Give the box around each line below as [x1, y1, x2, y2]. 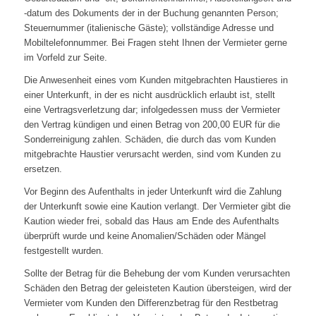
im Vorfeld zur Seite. [23, 52, 107, 63]
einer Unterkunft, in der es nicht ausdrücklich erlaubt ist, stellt [23, 90, 275, 101]
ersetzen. [23, 164, 62, 175]
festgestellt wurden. [23, 245, 104, 257]
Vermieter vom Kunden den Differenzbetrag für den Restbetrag [23, 298, 278, 309]
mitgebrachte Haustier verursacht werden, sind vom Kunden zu [23, 149, 281, 160]
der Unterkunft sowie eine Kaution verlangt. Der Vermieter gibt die [23, 201, 291, 212]
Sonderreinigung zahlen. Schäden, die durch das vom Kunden [23, 134, 276, 145]
